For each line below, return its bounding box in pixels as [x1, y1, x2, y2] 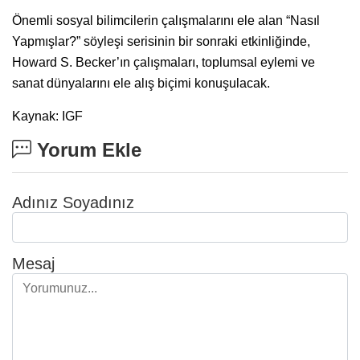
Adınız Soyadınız [12, 193, 134, 211]
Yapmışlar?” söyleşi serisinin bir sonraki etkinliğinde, [12, 34, 310, 48]
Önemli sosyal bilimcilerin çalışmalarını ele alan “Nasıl [12, 13, 320, 27]
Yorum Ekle [31, 138, 141, 161]
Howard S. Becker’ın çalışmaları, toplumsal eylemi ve [12, 55, 315, 69]
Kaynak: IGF [12, 108, 83, 123]
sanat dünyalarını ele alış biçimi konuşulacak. [12, 76, 270, 90]
